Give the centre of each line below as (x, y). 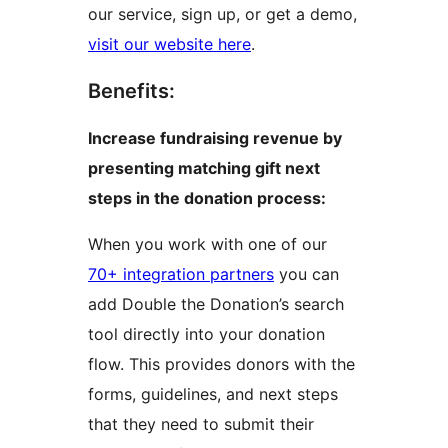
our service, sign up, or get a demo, (222, 14)
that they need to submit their (201, 424)
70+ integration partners (181, 274)
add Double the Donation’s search (216, 304)
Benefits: (131, 91)
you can (306, 274)
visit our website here (169, 44)
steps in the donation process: (207, 198)
